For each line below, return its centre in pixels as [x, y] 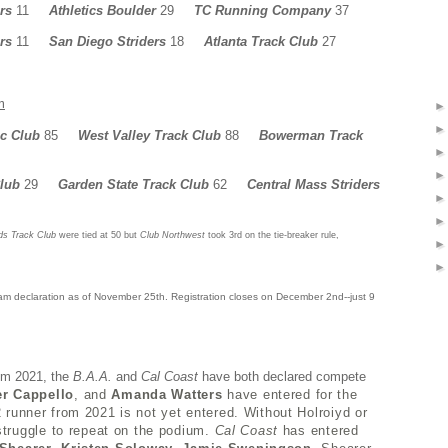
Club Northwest [172, 234]
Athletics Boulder [102, 10]
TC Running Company [262, 10]
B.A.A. [92, 376]
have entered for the [290, 394]
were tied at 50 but [98, 234]
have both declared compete [282, 376]
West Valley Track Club [149, 135]
